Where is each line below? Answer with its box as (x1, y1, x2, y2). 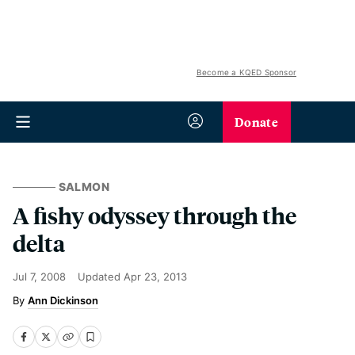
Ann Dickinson (28, 294, 98, 307)
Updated (78, 270, 124, 283)
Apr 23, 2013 (124, 270, 187, 283)
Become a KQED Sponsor (196, 67, 296, 77)
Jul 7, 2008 (13, 270, 66, 283)
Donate (235, 113, 278, 131)
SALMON (58, 180, 109, 193)
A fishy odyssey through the (13, 200, 296, 230)
